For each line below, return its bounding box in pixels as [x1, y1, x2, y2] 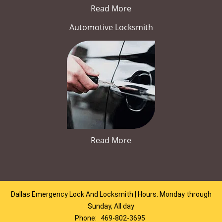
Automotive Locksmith [69, 22, 153, 33]
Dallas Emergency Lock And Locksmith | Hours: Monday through [10, 190, 212, 198]
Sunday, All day [88, 202, 134, 210]
